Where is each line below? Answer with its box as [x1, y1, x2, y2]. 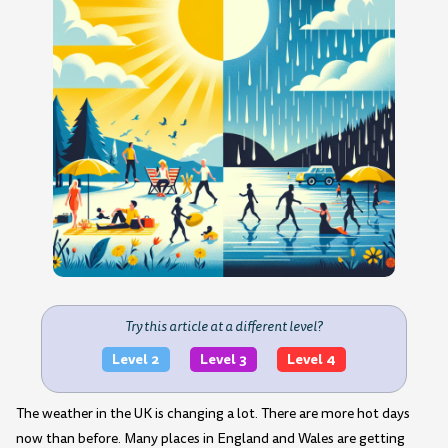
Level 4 [286, 349, 336, 370]
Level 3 [199, 349, 247, 370]
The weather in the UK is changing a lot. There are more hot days [16, 404, 410, 424]
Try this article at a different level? [125, 316, 323, 336]
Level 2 [111, 349, 160, 370]
